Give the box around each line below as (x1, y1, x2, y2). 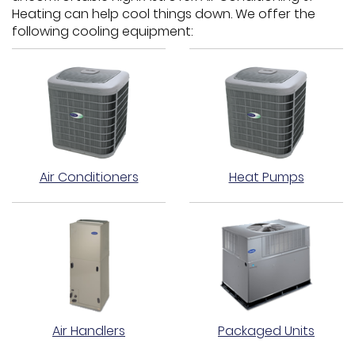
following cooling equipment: (12, 21, 200, 40)
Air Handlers (52, 321, 125, 340)
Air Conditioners (39, 167, 139, 186)
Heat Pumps (228, 167, 304, 186)
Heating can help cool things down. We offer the (12, 4, 315, 23)
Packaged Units (218, 321, 315, 340)
